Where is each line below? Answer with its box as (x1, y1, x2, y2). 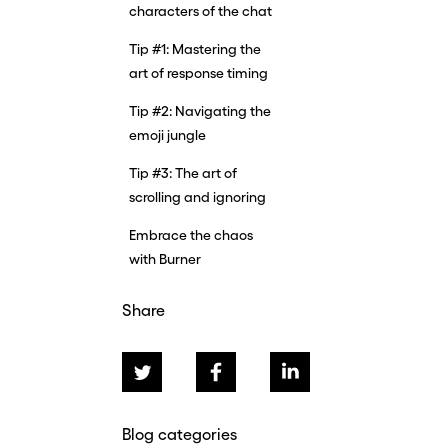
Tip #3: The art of (129, 165, 237, 181)
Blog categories (122, 425, 237, 443)
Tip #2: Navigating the (129, 103, 271, 119)
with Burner (129, 251, 201, 267)
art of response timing (129, 65, 268, 81)
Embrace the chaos (129, 227, 253, 243)
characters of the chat (129, 3, 272, 19)
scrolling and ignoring (129, 189, 266, 205)
